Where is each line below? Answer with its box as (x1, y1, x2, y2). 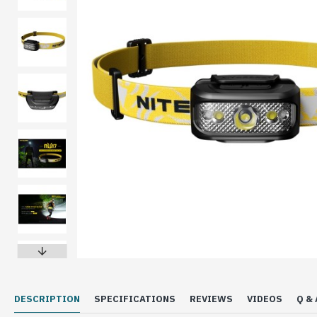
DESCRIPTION (14, 293, 80, 305)
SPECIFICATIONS (94, 293, 175, 305)
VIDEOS (247, 293, 282, 305)
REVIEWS (190, 293, 233, 305)
